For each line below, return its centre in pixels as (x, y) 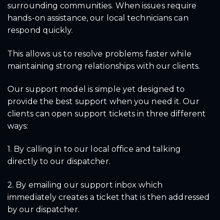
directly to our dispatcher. (59, 162)
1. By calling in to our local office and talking (94, 149)
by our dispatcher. (43, 209)
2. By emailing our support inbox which (85, 185)
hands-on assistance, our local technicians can (98, 18)
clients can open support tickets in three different (107, 114)
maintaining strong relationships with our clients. (104, 66)
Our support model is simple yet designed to (96, 89)
